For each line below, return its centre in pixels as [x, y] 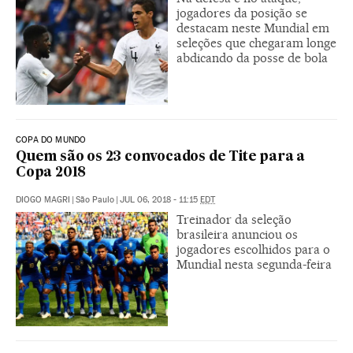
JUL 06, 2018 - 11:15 [160, 199]
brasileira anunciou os [237, 234]
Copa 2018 [51, 173]
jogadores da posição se [242, 13]
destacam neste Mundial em [253, 28]
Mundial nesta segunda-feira [254, 264]
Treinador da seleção [234, 219]
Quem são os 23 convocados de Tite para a [160, 157]
